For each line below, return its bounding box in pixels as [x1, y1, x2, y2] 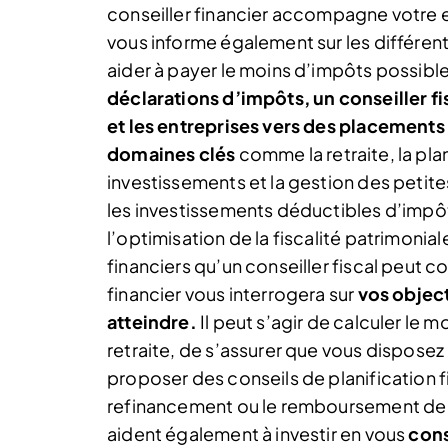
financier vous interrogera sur [107, 281, 358, 305]
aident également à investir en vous [107, 421, 409, 445]
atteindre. [107, 309, 197, 333]
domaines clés [107, 141, 236, 165]
